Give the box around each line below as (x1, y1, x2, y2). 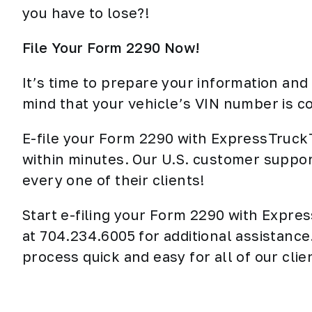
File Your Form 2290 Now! (22, 39, 201, 56)
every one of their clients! (22, 171, 205, 188)
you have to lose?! (22, 4, 153, 21)
